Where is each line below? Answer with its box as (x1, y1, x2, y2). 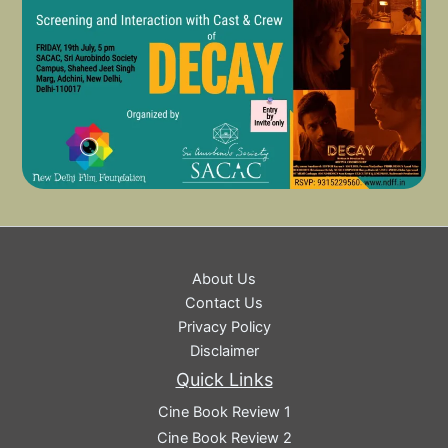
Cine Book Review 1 (157, 403, 291, 422)
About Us (192, 269, 256, 288)
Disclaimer (189, 341, 259, 360)
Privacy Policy (177, 317, 271, 336)
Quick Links (175, 368, 273, 390)
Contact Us (185, 293, 263, 312)
